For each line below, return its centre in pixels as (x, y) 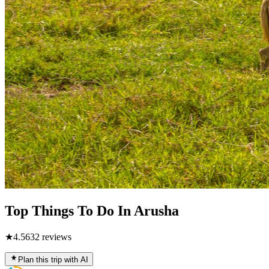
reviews (56, 237)
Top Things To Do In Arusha (92, 210)
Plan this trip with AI (53, 259)
